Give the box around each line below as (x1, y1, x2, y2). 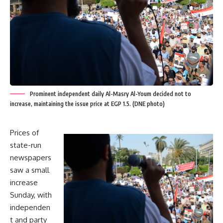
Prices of (10, 128, 39, 138)
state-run (10, 140, 41, 150)
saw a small (10, 165, 49, 175)
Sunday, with (10, 190, 52, 200)
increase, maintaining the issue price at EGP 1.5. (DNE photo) (10, 100, 165, 108)
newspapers (10, 153, 51, 163)
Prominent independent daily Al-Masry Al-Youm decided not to (30, 90, 191, 98)
